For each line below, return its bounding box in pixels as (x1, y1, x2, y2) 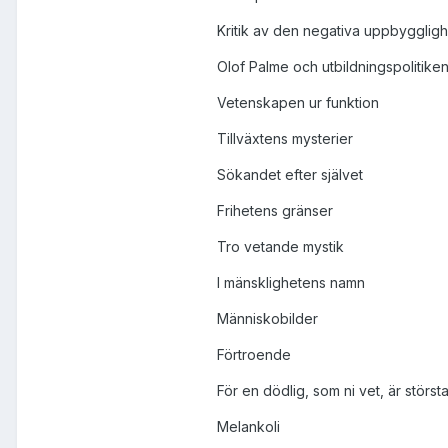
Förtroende (217, 346, 291, 364)
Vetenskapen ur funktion (217, 94, 379, 112)
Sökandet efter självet (217, 166, 363, 184)
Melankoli (217, 418, 280, 436)
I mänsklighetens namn (217, 274, 365, 292)
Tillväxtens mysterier (217, 130, 353, 148)
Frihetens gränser (217, 202, 333, 220)
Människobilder (217, 310, 318, 328)
